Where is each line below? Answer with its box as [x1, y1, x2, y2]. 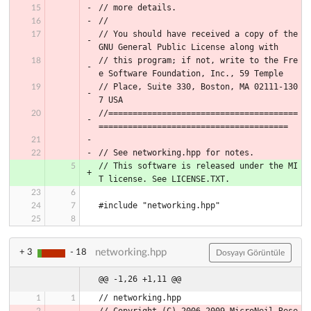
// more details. [99, 2, 176, 12]
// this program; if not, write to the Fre [99, 55, 298, 65]
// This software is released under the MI [99, 160, 298, 171]
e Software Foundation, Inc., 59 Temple [99, 68, 283, 78]
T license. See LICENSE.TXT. [99, 174, 230, 184]
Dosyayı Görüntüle [216, 248, 285, 257]
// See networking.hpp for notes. [99, 147, 254, 158]
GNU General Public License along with [99, 42, 278, 52]
